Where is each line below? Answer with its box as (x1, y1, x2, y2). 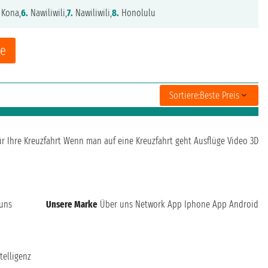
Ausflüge (194, 135, 225, 147)
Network (135, 199, 165, 211)
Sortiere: (169, 89, 200, 101)
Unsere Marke (46, 199, 98, 211)
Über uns (100, 199, 133, 211)
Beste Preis (200, 89, 239, 101)
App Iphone (167, 199, 210, 211)
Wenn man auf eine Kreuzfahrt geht (63, 135, 191, 147)
